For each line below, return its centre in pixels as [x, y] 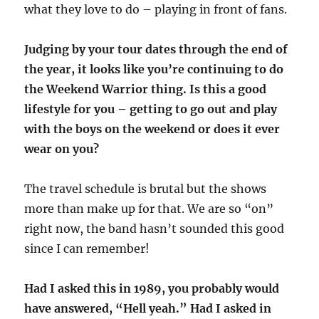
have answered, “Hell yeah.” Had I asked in [148, 308]
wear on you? [62, 149]
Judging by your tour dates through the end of [156, 49]
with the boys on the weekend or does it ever [152, 129]
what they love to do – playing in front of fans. [156, 9]
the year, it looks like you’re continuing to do [154, 69]
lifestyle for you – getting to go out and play [151, 109]
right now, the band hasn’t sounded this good [155, 229]
